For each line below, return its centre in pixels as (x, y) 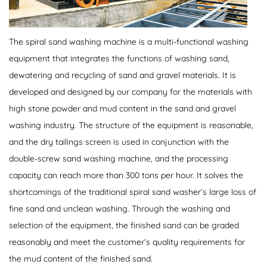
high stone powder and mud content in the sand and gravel (122, 108)
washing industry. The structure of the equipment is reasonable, (131, 125)
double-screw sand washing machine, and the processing (119, 159)
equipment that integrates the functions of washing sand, (119, 58)
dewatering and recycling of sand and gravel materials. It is (122, 75)
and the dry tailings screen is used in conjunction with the (119, 142)
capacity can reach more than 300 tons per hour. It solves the (126, 175)
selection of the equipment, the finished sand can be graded (124, 225)
